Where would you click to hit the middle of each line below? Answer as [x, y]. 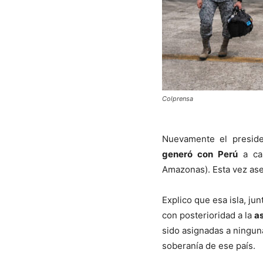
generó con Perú [200, 154]
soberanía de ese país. [209, 245]
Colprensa [178, 98]
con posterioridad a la [208, 215]
